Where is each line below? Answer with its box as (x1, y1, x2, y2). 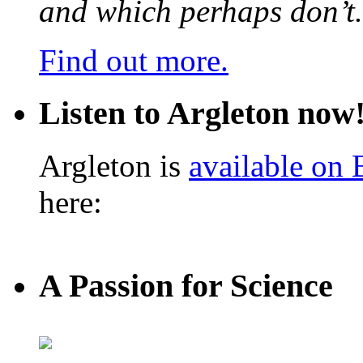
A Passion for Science (39, 267, 333, 305)
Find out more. (39, 43, 228, 79)
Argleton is (39, 147, 189, 183)
